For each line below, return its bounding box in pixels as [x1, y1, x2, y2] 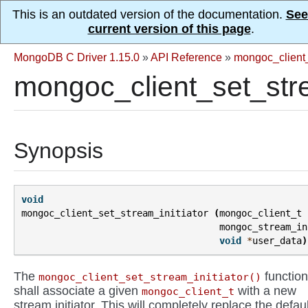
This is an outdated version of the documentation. [12, 8, 286, 21]
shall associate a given [14, 283, 142, 298]
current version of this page [87, 22, 251, 36]
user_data [252, 235, 302, 247]
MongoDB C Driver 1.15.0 [14, 51, 140, 63]
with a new [234, 283, 296, 298]
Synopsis [14, 138, 103, 163]
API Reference [151, 51, 222, 63]
